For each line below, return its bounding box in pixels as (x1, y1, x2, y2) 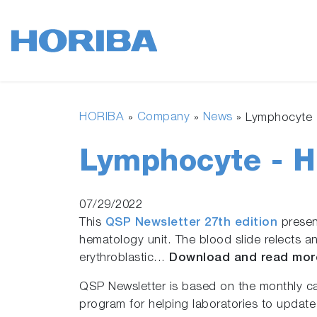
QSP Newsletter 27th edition (105, 217, 277, 229)
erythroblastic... (79, 253, 169, 265)
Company (137, 112, 190, 124)
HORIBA (79, 112, 124, 124)
